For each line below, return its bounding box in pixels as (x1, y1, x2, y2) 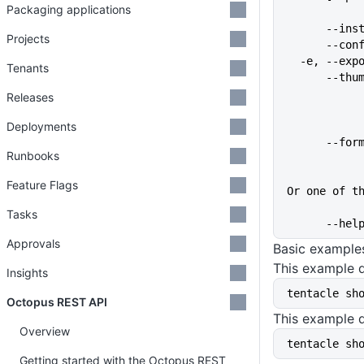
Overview (19, 324, 70, 338)
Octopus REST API (6, 295, 107, 309)
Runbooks (6, 149, 59, 162)
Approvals (6, 236, 60, 250)
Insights (6, 266, 48, 279)
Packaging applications (6, 2, 131, 16)
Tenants (6, 61, 49, 75)
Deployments (6, 119, 76, 133)
